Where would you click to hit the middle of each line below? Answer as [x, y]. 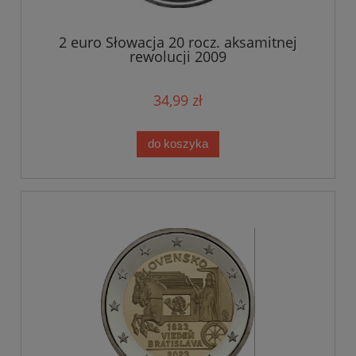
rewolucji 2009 [178, 56]
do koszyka [178, 144]
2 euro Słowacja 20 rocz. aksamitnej [178, 42]
